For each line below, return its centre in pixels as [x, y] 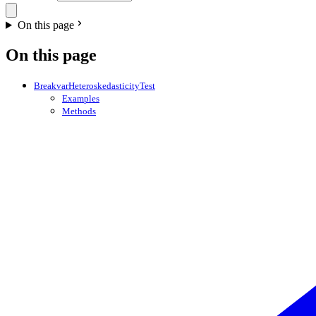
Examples [81, 98]
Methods [79, 111]
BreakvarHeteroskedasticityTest [95, 85]
